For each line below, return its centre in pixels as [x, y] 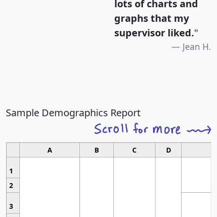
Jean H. [197, 47]
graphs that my [152, 18]
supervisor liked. [154, 33]
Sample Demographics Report [73, 113]
